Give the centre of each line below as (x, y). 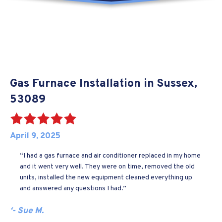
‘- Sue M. (27, 211)
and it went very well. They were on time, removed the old (107, 166)
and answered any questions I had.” (73, 188)
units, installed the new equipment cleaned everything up (106, 177)
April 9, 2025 (35, 136)
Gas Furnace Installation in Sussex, (104, 84)
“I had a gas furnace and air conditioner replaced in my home (110, 156)
